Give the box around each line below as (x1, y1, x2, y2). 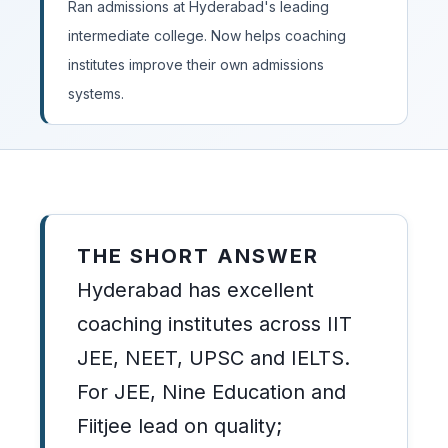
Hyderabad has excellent (77, 278, 314, 302)
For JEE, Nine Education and (77, 380, 346, 404)
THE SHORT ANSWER (77, 244, 319, 268)
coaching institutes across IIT (77, 312, 352, 336)
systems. (68, 85, 124, 102)
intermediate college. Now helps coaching (68, 27, 346, 44)
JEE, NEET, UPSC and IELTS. (77, 346, 350, 370)
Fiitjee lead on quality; (77, 414, 282, 438)
